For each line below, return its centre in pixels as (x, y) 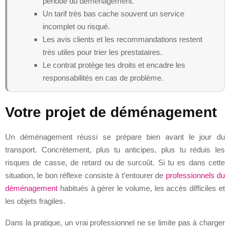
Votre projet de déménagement (111, 112)
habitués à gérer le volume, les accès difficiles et (141, 188)
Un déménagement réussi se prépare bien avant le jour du (115, 137)
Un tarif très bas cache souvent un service (113, 13)
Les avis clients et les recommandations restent (122, 39)
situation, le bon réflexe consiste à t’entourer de (85, 175)
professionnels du (195, 175)
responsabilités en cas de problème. (103, 78)
